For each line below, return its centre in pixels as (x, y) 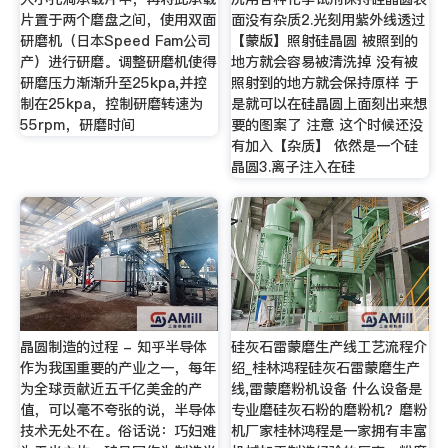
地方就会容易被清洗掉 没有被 (325, 61)
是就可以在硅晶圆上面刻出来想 (329, 103)
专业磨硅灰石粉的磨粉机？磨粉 (329, 410)
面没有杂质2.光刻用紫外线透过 (328, 19)
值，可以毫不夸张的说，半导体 (117, 410)
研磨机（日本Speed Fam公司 (115, 40)
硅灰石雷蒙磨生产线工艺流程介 (329, 347)
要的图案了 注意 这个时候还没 (327, 124)
